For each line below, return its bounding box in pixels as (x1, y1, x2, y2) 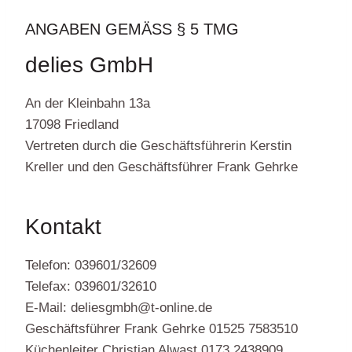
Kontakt (25, 214, 101, 240)
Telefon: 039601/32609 (25, 258, 156, 273)
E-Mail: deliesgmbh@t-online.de (25, 300, 212, 316)
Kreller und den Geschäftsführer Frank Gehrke (25, 159, 298, 175)
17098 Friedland (25, 117, 119, 133)
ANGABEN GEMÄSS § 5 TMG (25, 20, 226, 38)
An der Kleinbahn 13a (25, 96, 150, 112)
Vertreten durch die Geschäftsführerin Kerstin (25, 138, 291, 154)
